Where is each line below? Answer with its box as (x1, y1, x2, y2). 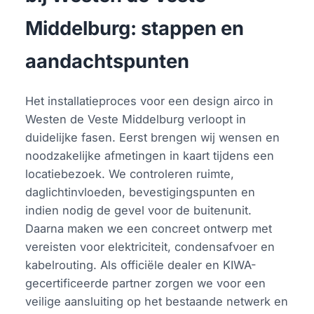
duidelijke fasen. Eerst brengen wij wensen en (25, 130, 280, 145)
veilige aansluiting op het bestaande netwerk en (25, 294, 289, 309)
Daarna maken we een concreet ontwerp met (25, 221, 273, 236)
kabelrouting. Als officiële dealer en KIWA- (25, 258, 257, 273)
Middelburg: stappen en (25, 17, 245, 41)
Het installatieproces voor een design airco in (25, 94, 274, 109)
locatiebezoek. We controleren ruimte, (25, 167, 235, 182)
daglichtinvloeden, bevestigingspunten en (25, 185, 256, 200)
